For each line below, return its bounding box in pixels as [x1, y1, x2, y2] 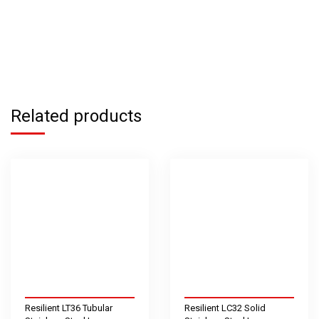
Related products [11, 105, 142, 126]
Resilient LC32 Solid [184, 302, 266, 313]
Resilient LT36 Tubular [25, 302, 113, 313]
